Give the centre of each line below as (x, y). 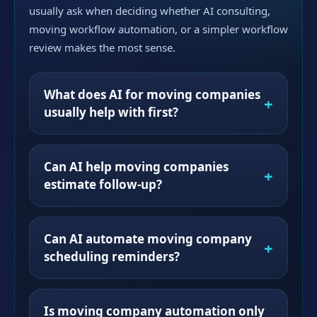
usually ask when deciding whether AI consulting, (150, 11)
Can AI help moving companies (136, 167)
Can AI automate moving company (148, 239)
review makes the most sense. (102, 47)
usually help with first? (111, 112)
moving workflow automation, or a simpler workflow (158, 29)
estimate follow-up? (103, 184)
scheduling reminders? (112, 257)
